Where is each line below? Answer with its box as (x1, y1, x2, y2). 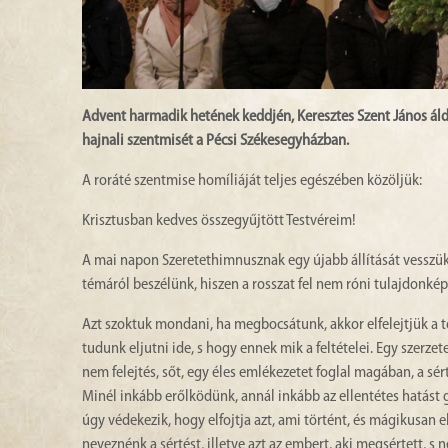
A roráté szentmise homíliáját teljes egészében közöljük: (82, 172, 422, 189)
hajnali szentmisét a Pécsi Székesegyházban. (82, 132, 349, 149)
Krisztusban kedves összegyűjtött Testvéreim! (82, 212, 356, 229)
